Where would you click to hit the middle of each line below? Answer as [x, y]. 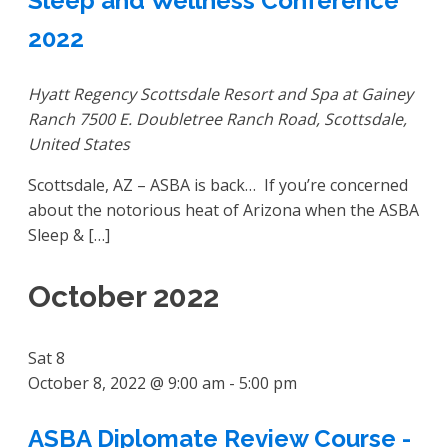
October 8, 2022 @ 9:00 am [126, 383]
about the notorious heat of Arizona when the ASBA [223, 210]
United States [79, 144]
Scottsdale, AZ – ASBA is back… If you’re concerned [218, 185]
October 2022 [123, 297]
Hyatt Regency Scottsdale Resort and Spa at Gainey [220, 94]
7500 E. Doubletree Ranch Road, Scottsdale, [243, 119]
